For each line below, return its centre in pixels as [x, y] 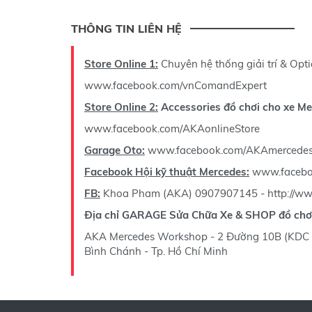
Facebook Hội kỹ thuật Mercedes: [167, 172]
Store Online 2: [121, 107]
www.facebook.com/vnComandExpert [175, 85]
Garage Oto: [115, 150]
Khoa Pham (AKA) [148, 193]
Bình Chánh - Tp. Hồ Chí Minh [156, 251]
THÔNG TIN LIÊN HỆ [126, 29]
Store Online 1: [121, 64]
